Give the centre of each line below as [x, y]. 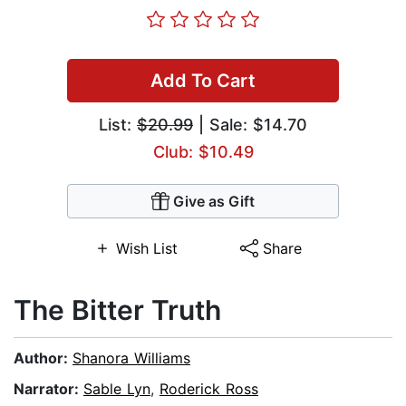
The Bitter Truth [117, 310]
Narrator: [48, 389]
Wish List [146, 249]
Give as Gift [214, 202]
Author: [43, 358]
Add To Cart [203, 81]
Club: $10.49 [203, 152]
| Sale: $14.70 [250, 125]
